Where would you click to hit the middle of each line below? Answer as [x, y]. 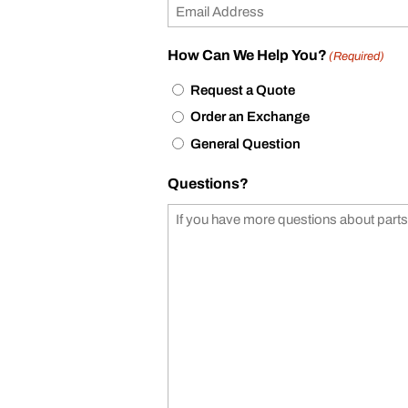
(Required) [357, 56]
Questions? [209, 183]
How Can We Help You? [248, 55]
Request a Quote [243, 90]
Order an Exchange [250, 117]
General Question [246, 143]
